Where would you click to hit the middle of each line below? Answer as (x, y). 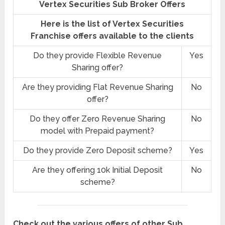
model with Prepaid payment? (98, 131)
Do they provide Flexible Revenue (98, 56)
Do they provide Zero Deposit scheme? (97, 151)
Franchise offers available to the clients (113, 36)
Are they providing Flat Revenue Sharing (97, 87)
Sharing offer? (98, 68)
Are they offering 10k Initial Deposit (98, 170)
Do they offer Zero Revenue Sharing (98, 119)
